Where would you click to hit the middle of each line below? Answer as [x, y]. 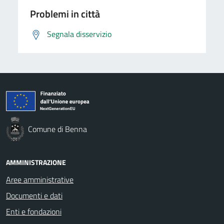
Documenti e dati [34, 195]
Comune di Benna [57, 129]
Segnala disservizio [79, 34]
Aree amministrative [40, 179]
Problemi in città [65, 13]
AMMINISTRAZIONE [36, 162]
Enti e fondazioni [34, 211]
